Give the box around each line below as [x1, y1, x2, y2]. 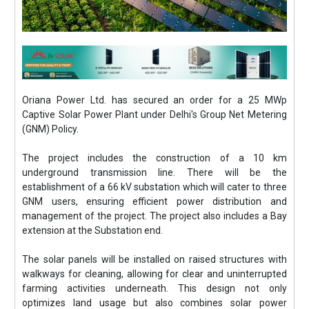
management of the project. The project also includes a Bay [22, 210, 287, 221]
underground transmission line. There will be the [22, 167, 287, 178]
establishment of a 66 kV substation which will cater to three [22, 181, 287, 192]
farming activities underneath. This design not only [22, 283, 287, 294]
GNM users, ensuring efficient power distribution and [22, 196, 287, 207]
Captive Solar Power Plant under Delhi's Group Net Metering [22, 109, 287, 120]
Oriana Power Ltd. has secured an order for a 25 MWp [22, 94, 287, 106]
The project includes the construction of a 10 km [22, 152, 287, 163]
